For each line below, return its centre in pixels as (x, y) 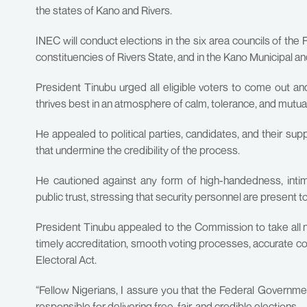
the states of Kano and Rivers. (104, 10)
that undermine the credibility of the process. (138, 150)
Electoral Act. (66, 260)
